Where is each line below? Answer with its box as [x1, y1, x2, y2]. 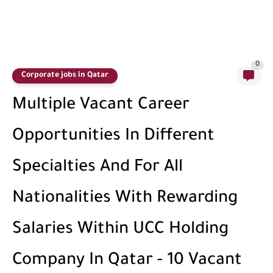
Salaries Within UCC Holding [12, 221, 229, 239]
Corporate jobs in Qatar [21, 71, 108, 80]
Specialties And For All [12, 159, 183, 177]
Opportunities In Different [12, 128, 214, 146]
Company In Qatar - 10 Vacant [12, 252, 242, 271]
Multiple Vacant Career [12, 97, 190, 115]
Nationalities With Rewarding [12, 190, 238, 208]
